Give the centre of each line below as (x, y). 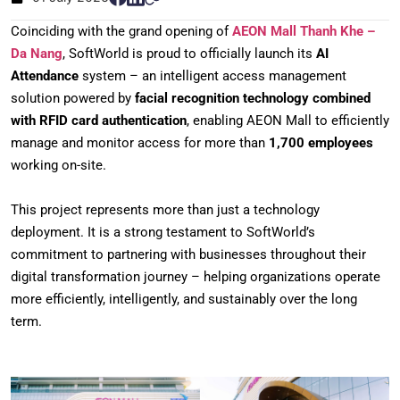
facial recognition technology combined (253, 98)
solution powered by (73, 98)
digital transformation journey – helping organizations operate (196, 277)
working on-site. (58, 165)
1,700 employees (321, 143)
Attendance (45, 76)
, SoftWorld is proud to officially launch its (189, 54)
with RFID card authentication (99, 121)
